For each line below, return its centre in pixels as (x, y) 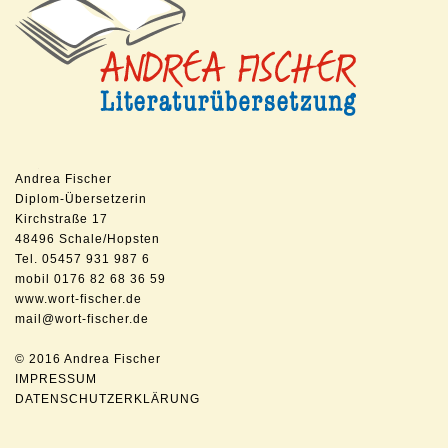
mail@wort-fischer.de (82, 319)
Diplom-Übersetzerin (81, 199)
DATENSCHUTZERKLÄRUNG (107, 399)
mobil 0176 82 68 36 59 (90, 279)
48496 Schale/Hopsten (87, 239)
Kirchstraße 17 (61, 219)
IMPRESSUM (56, 379)
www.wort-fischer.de (78, 299)
